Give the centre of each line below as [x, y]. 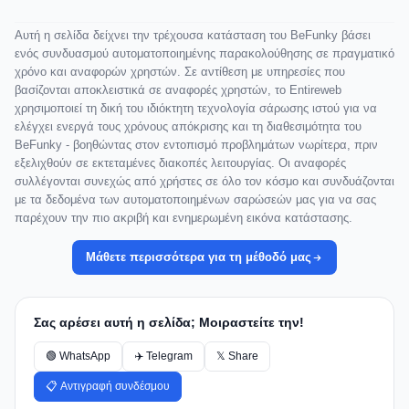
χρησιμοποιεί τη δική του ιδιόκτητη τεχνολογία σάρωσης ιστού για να [196, 109]
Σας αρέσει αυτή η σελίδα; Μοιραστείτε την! [169, 323]
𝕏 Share [237, 357]
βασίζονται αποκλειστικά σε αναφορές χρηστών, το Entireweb [178, 90]
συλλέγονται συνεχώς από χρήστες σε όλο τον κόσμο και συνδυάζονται [204, 182]
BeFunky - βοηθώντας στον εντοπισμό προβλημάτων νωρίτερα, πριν [196, 145]
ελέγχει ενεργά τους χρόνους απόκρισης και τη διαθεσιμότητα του [188, 127]
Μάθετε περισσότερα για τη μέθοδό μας [199, 257]
